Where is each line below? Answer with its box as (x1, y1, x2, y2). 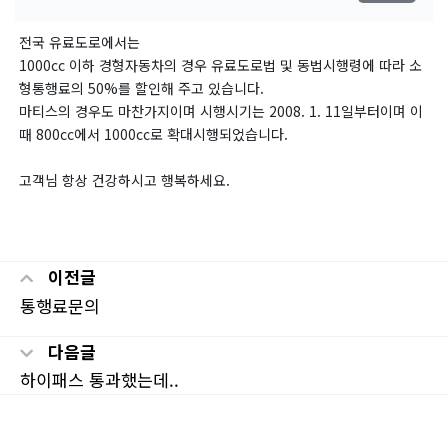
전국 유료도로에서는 (19, 32, 140, 52)
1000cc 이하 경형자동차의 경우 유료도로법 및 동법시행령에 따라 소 (19, 55, 422, 75)
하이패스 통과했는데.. (20, 367, 179, 393)
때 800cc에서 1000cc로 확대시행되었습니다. (19, 124, 288, 144)
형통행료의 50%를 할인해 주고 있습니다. (19, 78, 264, 98)
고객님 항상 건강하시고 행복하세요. (19, 170, 230, 190)
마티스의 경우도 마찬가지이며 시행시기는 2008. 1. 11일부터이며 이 (19, 101, 423, 121)
